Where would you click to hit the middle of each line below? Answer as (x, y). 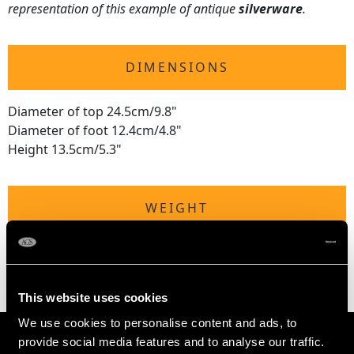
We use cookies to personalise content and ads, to (158, 322)
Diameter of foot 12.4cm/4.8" (95, 131)
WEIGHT (177, 208)
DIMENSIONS (177, 68)
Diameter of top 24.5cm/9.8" (92, 112)
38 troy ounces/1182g (73, 252)
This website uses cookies (93, 298)
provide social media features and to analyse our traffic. (171, 341)
